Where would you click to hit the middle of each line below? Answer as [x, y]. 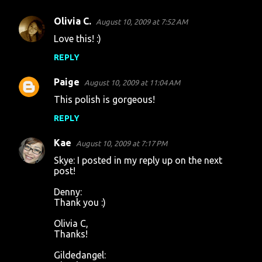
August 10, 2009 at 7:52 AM [142, 22]
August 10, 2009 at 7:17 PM [122, 143]
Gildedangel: [80, 255]
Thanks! [71, 234]
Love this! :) [77, 39]
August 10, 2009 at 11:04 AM [132, 82]
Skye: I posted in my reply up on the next [138, 160]
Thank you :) [80, 202]
